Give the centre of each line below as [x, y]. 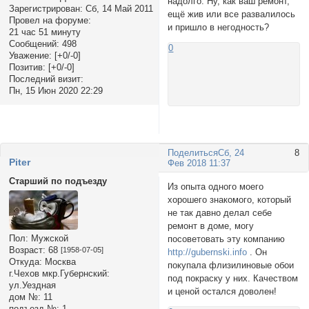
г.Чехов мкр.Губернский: [59, 274]
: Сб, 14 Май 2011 [116, 8]
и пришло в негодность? [219, 28]
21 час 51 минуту [44, 32]
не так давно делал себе [220, 212]
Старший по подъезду [58, 181]
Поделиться [193, 152]
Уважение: [30, 55]
